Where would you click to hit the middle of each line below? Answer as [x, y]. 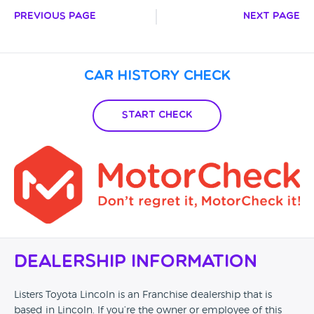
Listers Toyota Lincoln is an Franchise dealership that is [143, 295]
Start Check [157, 115]
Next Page [272, 16]
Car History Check [157, 76]
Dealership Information [136, 263]
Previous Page [55, 16]
